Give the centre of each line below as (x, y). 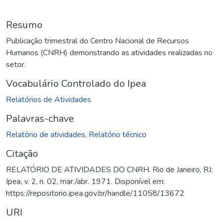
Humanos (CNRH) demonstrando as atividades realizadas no (109, 53)
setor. (16, 64)
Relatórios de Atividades (49, 99)
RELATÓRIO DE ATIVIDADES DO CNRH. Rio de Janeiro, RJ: (109, 169)
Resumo (24, 25)
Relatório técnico (118, 134)
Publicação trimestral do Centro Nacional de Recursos (97, 41)
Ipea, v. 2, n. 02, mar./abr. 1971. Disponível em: (85, 181)
